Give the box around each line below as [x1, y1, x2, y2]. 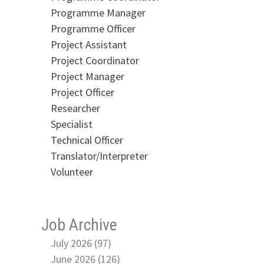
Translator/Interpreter [50, 148, 148, 163]
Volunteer [50, 164, 93, 179]
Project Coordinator [50, 53, 139, 67]
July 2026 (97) [50, 236, 111, 250]
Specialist [50, 117, 93, 131]
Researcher [50, 101, 100, 115]
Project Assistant [50, 37, 127, 51]
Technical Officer [50, 133, 123, 147]
